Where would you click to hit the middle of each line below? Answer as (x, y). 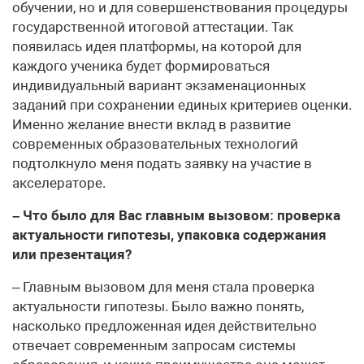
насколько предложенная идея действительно (165, 326)
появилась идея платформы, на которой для (157, 47)
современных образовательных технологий (155, 144)
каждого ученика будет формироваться (141, 66)
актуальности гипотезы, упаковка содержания (169, 235)
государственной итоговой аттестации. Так (153, 27)
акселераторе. (59, 183)
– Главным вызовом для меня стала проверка (163, 287)
